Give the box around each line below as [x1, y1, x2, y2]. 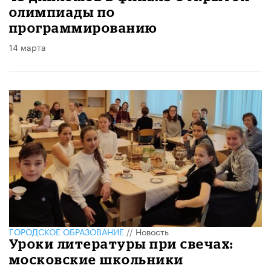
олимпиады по [9, 4, 116, 20]
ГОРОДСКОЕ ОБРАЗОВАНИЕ [9, 224, 124, 238]
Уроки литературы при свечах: [9, 235, 233, 251]
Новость [135, 224, 169, 238]
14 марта [9, 40, 46, 54]
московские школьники [9, 251, 184, 267]
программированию [9, 20, 157, 36]
